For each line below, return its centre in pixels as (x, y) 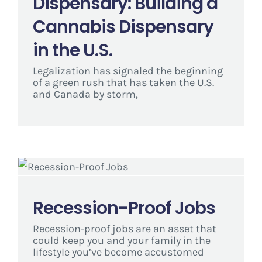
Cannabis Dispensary (123, 27)
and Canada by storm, (85, 94)
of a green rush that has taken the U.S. (123, 83)
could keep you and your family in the (121, 241)
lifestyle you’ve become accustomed (118, 252)
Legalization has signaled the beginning (127, 71)
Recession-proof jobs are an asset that (124, 229)
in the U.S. (72, 50)
